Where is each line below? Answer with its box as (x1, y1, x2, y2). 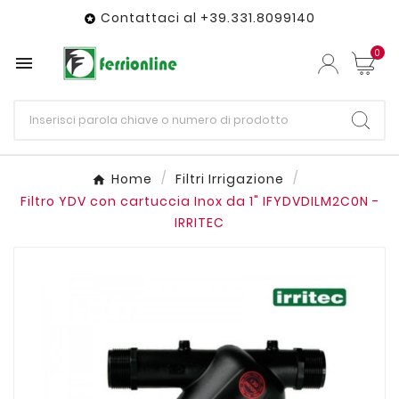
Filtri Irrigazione (175, 170, 284, 189)
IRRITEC (175, 213, 224, 232)
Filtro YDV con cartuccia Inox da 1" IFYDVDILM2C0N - (20, 191, 379, 210)
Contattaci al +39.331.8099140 (101, 9, 315, 27)
